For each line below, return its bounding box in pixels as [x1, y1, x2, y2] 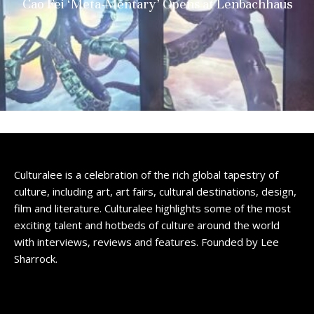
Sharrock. [14, 252, 57, 266]
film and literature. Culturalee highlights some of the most [14, 201, 291, 215]
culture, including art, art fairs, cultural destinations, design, [14, 184, 296, 198]
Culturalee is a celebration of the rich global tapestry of [14, 168, 278, 182]
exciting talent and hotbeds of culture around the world [14, 218, 280, 232]
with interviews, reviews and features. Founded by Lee [14, 235, 279, 249]
